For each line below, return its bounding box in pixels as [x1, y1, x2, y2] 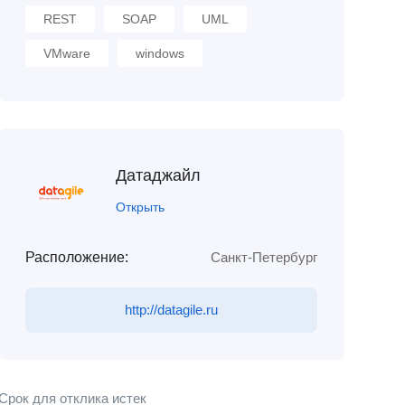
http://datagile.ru [124, 302, 218, 317]
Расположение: [24, 250, 128, 265]
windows [135, 46, 184, 61]
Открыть [115, 199, 165, 214]
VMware [42, 46, 90, 61]
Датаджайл [115, 165, 201, 184]
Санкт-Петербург [210, 250, 317, 265]
